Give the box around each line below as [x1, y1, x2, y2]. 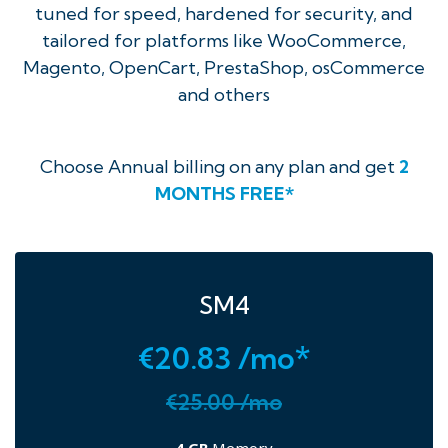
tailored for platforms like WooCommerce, [42, 29, 406, 52]
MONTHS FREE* [154, 182, 294, 205]
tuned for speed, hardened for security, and [35, 2, 413, 25]
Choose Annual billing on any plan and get [39, 155, 399, 178]
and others [178, 83, 270, 106]
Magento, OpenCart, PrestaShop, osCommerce [23, 56, 425, 79]
